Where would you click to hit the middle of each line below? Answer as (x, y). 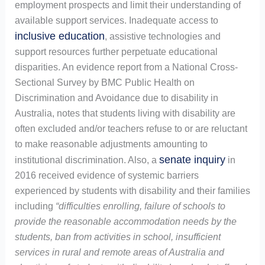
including (35, 206)
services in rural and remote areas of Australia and (119, 253)
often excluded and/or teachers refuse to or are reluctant (131, 129)
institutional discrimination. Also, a (87, 160)
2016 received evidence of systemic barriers (106, 176)
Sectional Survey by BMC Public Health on (104, 83)
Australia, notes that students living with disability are (125, 114)
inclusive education (59, 36)
